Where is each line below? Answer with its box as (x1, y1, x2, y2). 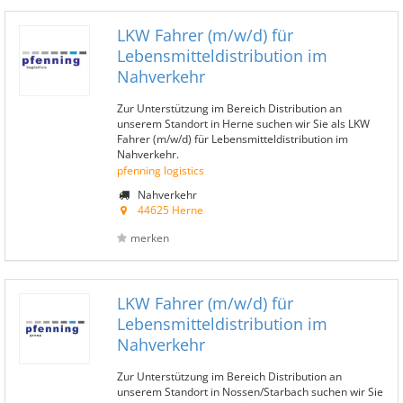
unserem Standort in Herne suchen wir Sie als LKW (117, 116, 370, 130)
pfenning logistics (117, 163, 204, 177)
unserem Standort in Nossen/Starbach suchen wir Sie (117, 384, 383, 399)
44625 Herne (138, 202, 203, 217)
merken (130, 230, 169, 246)
